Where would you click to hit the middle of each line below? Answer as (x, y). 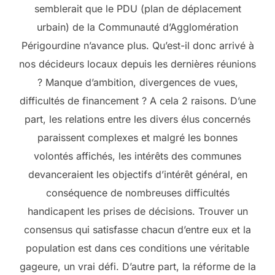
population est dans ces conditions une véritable (137, 248)
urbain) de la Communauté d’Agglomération (137, 27)
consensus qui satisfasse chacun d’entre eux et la (137, 230)
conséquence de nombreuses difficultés (137, 193)
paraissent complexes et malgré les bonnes (137, 138)
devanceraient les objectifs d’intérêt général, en (137, 175)
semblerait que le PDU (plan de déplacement (137, 9)
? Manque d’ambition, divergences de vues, (137, 83)
